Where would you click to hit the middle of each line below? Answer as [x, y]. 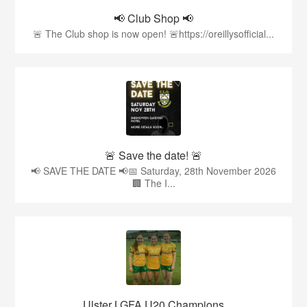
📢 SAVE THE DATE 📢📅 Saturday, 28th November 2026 [153, 171]
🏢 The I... [153, 183]
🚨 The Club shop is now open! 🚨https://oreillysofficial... [153, 34]
